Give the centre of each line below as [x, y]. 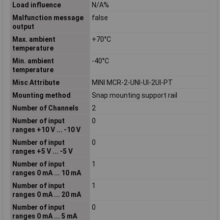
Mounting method [41, 95]
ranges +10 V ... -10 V [46, 129]
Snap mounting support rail [134, 95]
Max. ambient [34, 39]
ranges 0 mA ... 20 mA [46, 194]
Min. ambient [33, 61]
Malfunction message [48, 17]
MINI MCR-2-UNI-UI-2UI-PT [132, 82]
